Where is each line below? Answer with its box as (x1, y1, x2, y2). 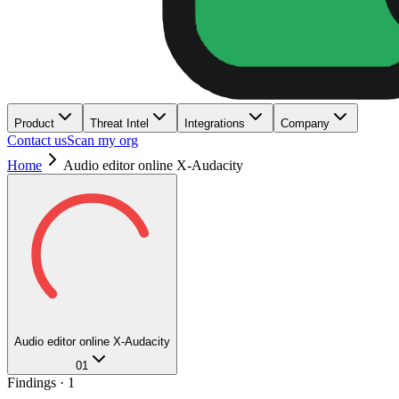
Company (281, 117, 330, 130)
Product (14, 117, 54, 130)
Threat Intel (90, 117, 149, 130)
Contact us (7, 133, 67, 148)
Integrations (184, 117, 245, 130)
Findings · (7, 375, 68, 390)
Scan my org (67, 133, 138, 148)
